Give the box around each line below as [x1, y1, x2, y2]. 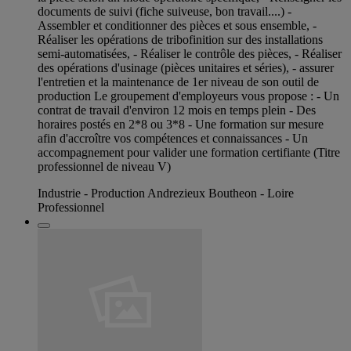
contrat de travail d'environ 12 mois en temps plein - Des [38, 103, 316, 118]
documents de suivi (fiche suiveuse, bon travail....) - [38, 5, 291, 19]
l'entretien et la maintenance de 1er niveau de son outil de [38, 75, 319, 89]
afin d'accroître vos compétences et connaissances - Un [38, 132, 308, 146]
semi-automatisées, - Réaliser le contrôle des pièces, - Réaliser [38, 47, 342, 61]
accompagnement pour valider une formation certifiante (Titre [38, 146, 340, 160]
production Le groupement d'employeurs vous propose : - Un [38, 89, 339, 103]
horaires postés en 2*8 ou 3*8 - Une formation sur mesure [38, 118, 324, 132]
